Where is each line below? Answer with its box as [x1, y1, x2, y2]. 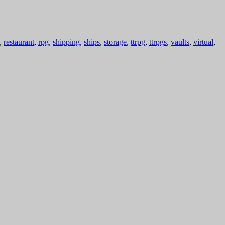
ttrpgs [149, 37, 167, 46]
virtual [193, 37, 213, 46]
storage [104, 37, 127, 46]
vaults [171, 37, 189, 46]
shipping [53, 37, 80, 46]
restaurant [4, 37, 34, 46]
